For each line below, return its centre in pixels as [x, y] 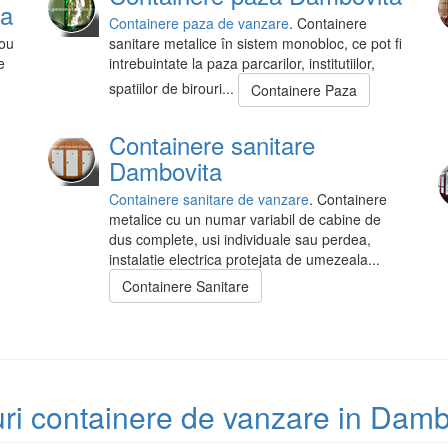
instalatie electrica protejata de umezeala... [244, 259]
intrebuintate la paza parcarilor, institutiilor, [242, 63]
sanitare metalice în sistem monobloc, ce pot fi [255, 43]
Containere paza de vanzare [199, 23]
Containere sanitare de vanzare [209, 199]
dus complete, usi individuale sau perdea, [240, 239]
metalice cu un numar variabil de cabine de [245, 219]
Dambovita [165, 171]
